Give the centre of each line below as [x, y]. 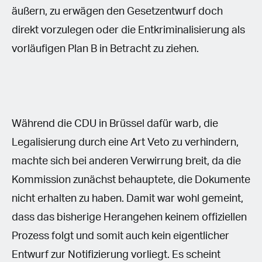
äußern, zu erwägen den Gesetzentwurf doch [117, 11]
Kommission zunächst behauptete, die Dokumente [131, 180]
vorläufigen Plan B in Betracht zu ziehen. [105, 49]
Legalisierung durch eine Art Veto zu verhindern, [125, 142]
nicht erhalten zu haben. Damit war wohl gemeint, [127, 199]
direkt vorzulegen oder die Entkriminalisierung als [128, 30]
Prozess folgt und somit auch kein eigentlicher [120, 236]
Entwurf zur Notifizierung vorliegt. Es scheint [116, 255]
